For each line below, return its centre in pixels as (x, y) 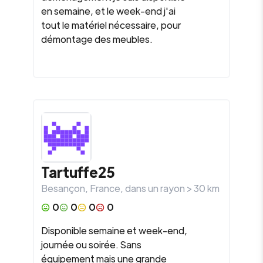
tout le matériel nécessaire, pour (111, 25)
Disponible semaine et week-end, (114, 230)
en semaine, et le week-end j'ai (108, 11)
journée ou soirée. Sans (91, 245)
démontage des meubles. (97, 39)
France (105, 188)
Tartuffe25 (78, 172)
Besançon (63, 188)
